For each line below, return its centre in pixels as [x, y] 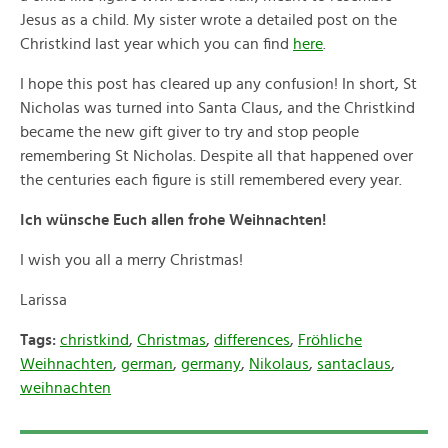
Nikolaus [279, 364]
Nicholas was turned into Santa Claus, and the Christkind [217, 108]
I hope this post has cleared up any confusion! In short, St [218, 84]
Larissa [43, 300]
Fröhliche [330, 340]
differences [252, 340]
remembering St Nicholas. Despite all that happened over [216, 156]
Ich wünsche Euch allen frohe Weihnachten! [173, 220]
